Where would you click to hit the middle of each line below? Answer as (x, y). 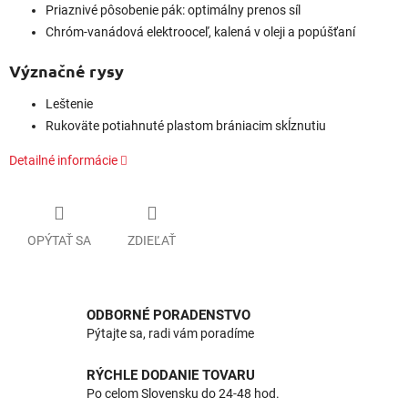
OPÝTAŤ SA (59, 240)
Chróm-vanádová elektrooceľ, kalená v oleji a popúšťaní (200, 32)
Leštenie (69, 104)
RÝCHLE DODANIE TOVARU (171, 376)
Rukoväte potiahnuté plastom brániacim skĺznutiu (186, 126)
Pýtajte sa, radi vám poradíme (170, 334)
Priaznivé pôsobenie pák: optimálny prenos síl (173, 10)
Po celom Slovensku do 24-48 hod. (183, 394)
